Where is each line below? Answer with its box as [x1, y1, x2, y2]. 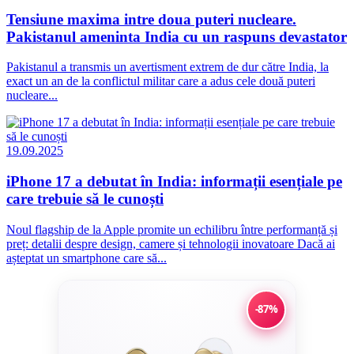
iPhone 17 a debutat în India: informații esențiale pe [6, 173, 342, 190]
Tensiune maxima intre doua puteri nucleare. [6, 10, 296, 28]
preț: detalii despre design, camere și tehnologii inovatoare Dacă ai [6, 236, 335, 250]
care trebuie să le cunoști [6, 190, 164, 208]
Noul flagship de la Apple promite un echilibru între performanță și [6, 222, 337, 236]
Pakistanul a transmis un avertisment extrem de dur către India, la [6, 60, 329, 74]
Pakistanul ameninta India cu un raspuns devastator [6, 28, 347, 45]
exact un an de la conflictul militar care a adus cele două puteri [6, 74, 315, 88]
